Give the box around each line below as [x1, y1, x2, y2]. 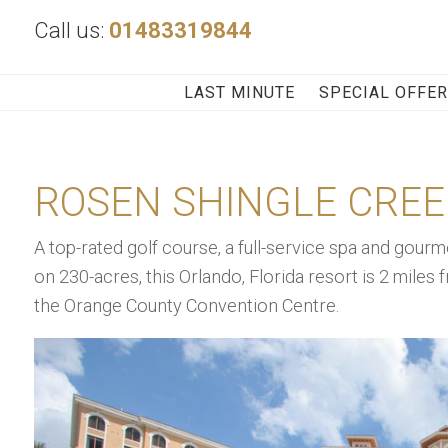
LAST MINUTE [184, 83, 296, 102]
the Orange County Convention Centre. [33, 295, 339, 316]
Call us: [33, 18, 109, 43]
